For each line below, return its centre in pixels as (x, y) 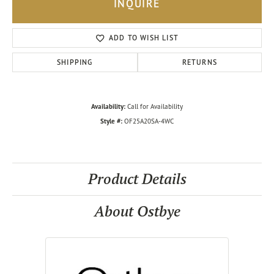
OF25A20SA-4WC (149, 121)
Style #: (111, 121)
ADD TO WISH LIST (144, 38)
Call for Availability (155, 106)
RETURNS (200, 62)
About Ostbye (137, 211)
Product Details (137, 179)
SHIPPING (75, 62)
